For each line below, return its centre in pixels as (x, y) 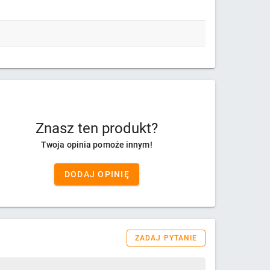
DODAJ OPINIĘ (97, 174)
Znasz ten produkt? (96, 128)
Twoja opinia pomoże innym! (97, 144)
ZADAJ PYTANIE (166, 238)
